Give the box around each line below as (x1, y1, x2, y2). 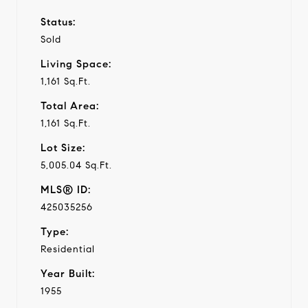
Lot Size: (41, 141, 85, 154)
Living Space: (41, 57, 111, 70)
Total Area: (41, 99, 99, 112)
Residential (41, 243, 95, 255)
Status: (41, 15, 76, 28)
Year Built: (41, 267, 95, 280)
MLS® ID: (41, 183, 91, 196)
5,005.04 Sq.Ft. (41, 159, 112, 171)
